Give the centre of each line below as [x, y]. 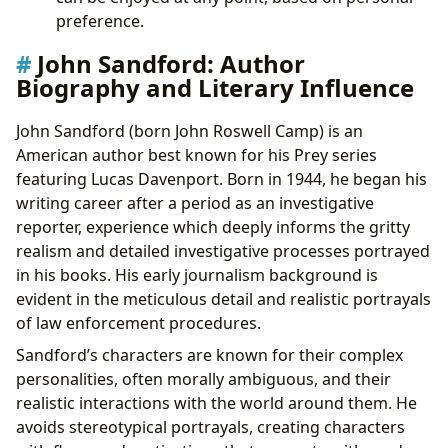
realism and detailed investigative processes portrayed [223, 251]
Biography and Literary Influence [215, 88]
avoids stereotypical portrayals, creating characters [210, 427]
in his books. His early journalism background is [197, 275]
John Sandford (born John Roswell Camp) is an [189, 131]
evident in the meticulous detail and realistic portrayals [223, 299]
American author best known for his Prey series [196, 155]
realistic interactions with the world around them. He [216, 403]
